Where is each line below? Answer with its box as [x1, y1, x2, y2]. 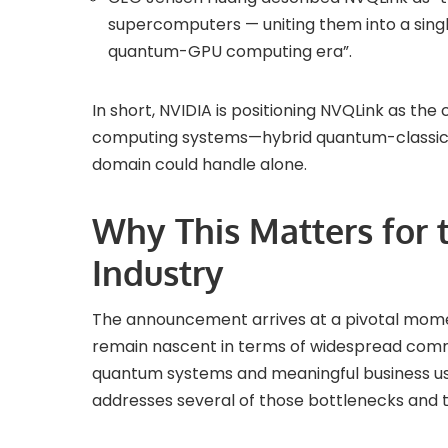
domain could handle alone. [92, 153, 307, 177]
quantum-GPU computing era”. [108, 40, 352, 64]
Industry [92, 251, 224, 295]
